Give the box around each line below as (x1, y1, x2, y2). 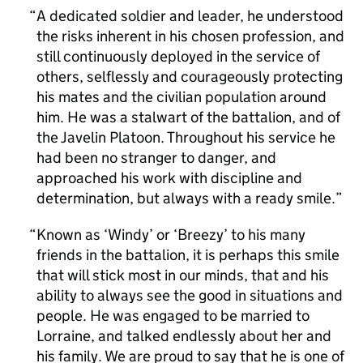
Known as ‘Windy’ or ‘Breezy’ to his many (36, 225, 305, 244)
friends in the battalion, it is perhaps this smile (36, 246, 340, 264)
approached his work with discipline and (36, 169, 302, 187)
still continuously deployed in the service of (36, 47, 320, 66)
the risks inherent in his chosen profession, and (36, 27, 344, 45)
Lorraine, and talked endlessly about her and (36, 327, 331, 345)
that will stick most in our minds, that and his (36, 266, 329, 284)
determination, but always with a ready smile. (36, 189, 335, 207)
